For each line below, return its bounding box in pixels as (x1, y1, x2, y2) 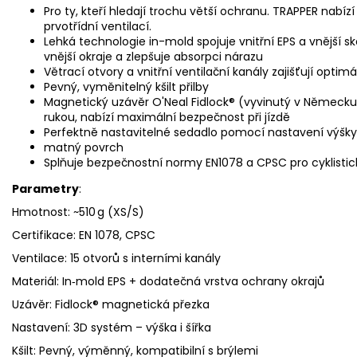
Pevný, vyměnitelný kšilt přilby (44, 78, 209, 95)
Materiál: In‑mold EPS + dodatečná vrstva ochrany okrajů (12, 273, 324, 289)
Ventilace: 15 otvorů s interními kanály (12, 249, 221, 266)
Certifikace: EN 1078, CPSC (12, 226, 155, 243)
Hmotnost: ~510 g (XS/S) (12, 203, 144, 220)
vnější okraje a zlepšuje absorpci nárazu (44, 48, 263, 65)
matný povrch (44, 139, 124, 155)
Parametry (12, 180, 79, 197)
